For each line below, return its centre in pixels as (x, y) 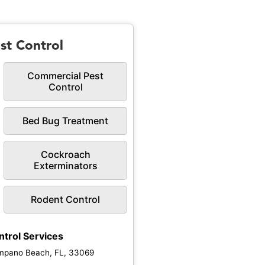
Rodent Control (65, 200)
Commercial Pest (65, 76)
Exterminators (65, 166)
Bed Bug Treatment (65, 121)
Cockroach (65, 155)
